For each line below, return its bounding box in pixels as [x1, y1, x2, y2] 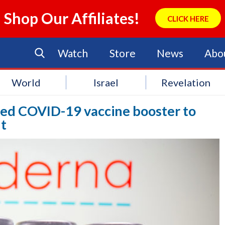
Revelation [161, 76, 211, 88]
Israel [93, 76, 119, 88]
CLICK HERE [167, 14, 209, 23]
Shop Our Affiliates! [4, 9, 140, 27]
